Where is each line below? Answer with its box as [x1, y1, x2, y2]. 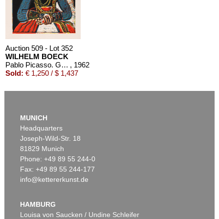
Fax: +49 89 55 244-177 [20, 165, 95, 173]
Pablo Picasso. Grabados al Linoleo [61, 60, 69, 69]
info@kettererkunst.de [20, 175, 89, 183]
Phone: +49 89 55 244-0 [20, 154, 96, 163]
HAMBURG [20, 200, 56, 208]
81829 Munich [20, 144, 65, 153]
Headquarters [20, 124, 63, 132]
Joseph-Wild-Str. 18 [20, 134, 81, 142]
